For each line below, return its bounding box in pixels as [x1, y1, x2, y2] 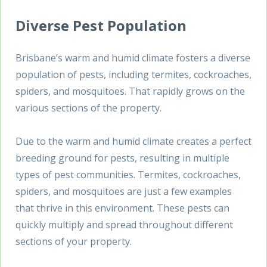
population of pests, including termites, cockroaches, [15, 67, 252, 81]
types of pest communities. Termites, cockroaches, [15, 167, 241, 181]
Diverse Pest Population [15, 15, 187, 35]
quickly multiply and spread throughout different [15, 218, 233, 231]
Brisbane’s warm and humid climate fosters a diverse [15, 51, 250, 64]
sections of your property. [15, 234, 132, 248]
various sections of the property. [15, 101, 162, 114]
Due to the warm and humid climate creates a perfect [15, 134, 252, 148]
